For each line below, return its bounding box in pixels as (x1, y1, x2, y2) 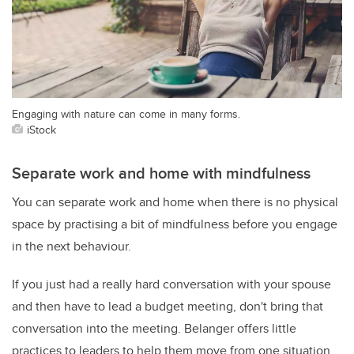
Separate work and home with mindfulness (12, 161, 311, 185)
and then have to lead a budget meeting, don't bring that (12, 297, 323, 316)
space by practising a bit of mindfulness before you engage (12, 215, 337, 234)
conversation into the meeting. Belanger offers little (12, 319, 296, 338)
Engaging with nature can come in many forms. (12, 105, 240, 122)
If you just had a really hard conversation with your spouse (12, 275, 331, 294)
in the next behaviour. (12, 237, 131, 256)
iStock (27, 121, 56, 138)
